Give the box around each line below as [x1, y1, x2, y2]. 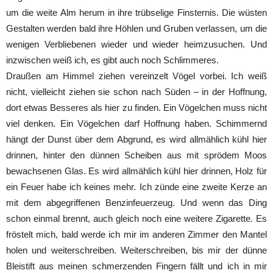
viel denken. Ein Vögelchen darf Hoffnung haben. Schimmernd [6, 118, 267, 129]
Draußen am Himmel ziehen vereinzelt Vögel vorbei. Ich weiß [6, 71, 267, 81]
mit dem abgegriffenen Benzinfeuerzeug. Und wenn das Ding [6, 197, 267, 208]
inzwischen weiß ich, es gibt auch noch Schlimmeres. [6, 55, 219, 65]
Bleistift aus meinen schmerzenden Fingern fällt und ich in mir [6, 261, 267, 271]
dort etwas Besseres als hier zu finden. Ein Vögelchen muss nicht [6, 102, 267, 113]
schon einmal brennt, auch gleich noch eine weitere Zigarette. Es [6, 213, 267, 224]
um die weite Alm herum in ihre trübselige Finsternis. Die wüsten [6, 7, 267, 18]
